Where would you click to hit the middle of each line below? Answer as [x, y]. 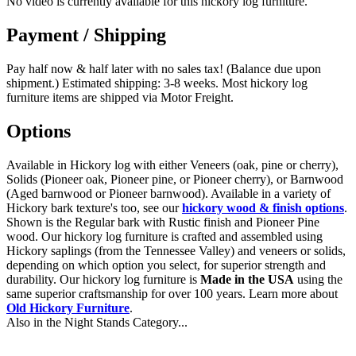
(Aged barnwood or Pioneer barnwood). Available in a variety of [168, 193]
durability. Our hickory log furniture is [103, 279]
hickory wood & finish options [263, 207]
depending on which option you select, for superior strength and [166, 265]
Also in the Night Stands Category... [97, 322]
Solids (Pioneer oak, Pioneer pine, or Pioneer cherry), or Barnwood [175, 179]
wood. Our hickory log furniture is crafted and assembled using [164, 236]
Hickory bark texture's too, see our [94, 207]
